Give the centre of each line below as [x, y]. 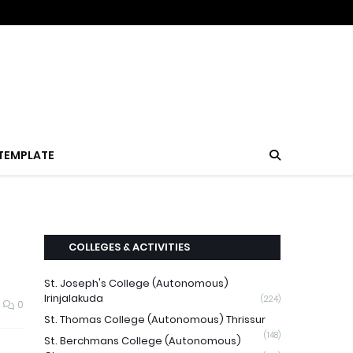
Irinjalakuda [74, 298]
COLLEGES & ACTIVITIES [129, 247]
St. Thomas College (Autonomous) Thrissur [155, 320]
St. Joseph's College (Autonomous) [136, 283]
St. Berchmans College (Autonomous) [143, 341]
